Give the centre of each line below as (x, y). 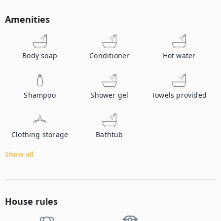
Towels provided (179, 95)
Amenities (27, 19)
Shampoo (40, 95)
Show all (19, 154)
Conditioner (110, 55)
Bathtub (110, 134)
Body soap (40, 55)
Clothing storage (40, 134)
